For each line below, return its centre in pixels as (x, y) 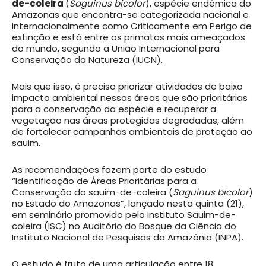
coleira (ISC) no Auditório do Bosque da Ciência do (124, 226)
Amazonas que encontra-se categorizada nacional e (130, 15)
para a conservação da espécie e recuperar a (114, 109)
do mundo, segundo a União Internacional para (116, 49)
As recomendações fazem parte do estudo (109, 170)
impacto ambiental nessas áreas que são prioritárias (130, 98)
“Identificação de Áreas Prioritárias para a (104, 181)
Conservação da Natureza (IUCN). (90, 60)
